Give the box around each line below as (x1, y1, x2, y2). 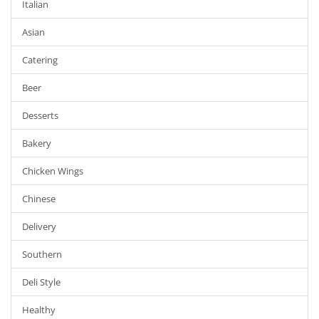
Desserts (22, 109, 58, 122)
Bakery (22, 137, 51, 150)
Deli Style (22, 276, 61, 288)
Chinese (22, 192, 56, 205)
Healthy (22, 303, 56, 316)
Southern (22, 248, 62, 261)
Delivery (22, 220, 56, 233)
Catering (22, 53, 58, 66)
